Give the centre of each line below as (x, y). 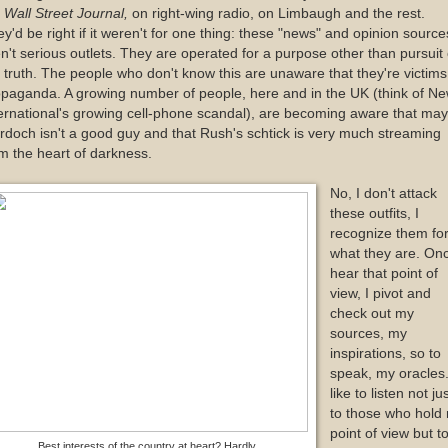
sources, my (368, 333)
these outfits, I (374, 213)
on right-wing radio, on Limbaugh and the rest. (278, 13)
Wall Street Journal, (68, 13)
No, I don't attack (383, 193)
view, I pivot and (380, 293)
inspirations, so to (385, 353)
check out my (371, 313)
